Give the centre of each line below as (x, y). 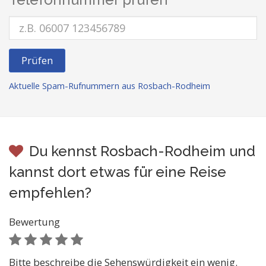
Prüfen (37, 60)
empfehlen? (50, 193)
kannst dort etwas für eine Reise (118, 172)
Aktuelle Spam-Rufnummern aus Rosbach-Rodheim (110, 86)
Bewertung (34, 222)
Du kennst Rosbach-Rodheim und (142, 151)
